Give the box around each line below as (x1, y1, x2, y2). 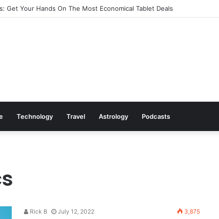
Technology (17, 112, 53, 120)
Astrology (99, 112, 128, 120)
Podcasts (142, 112, 170, 120)
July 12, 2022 (58, 208, 94, 215)
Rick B (28, 208, 47, 215)
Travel (66, 112, 85, 120)
